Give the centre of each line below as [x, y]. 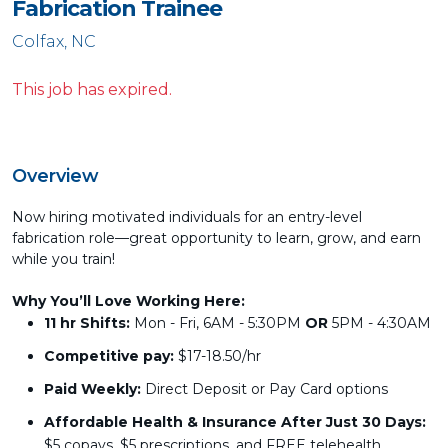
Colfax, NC [54, 41]
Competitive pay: [111, 356]
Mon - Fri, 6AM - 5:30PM [219, 323]
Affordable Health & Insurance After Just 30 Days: [235, 422]
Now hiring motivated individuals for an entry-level [187, 217]
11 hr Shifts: [89, 323]
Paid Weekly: [92, 389]
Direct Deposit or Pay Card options [264, 389]
